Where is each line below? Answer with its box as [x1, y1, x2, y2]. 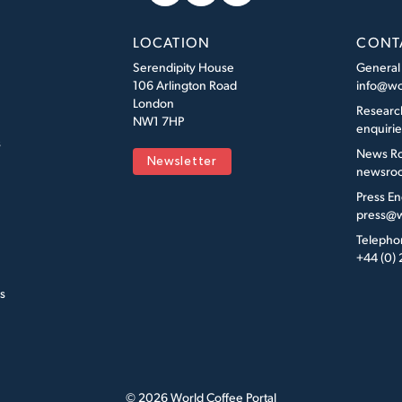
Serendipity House [132, 59, 234, 74]
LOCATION [132, 32, 211, 51]
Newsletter [146, 156, 217, 168]
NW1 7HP [132, 113, 184, 128]
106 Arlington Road [132, 77, 237, 92]
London [132, 95, 174, 110]
